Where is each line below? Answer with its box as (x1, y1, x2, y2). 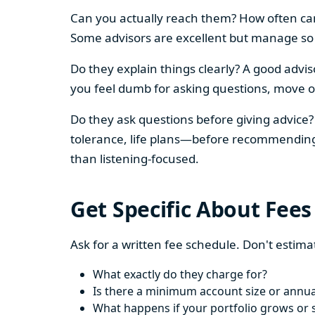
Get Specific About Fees (70, 195, 312, 224)
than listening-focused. (70, 150, 199, 167)
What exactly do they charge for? (93, 266, 267, 282)
